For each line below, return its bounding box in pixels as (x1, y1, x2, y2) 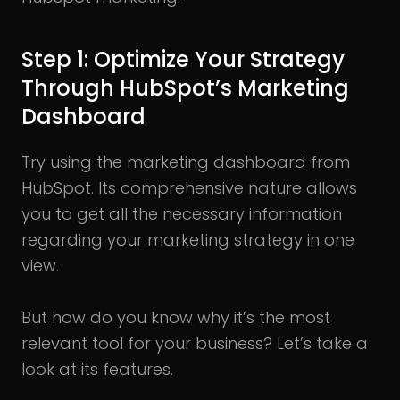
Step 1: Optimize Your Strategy (21, 44, 345, 74)
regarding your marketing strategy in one (21, 228, 354, 251)
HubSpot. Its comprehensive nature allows (21, 176, 357, 199)
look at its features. (21, 357, 173, 380)
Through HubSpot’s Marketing (21, 72, 349, 103)
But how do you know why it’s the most (21, 305, 330, 329)
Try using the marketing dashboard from (21, 150, 350, 173)
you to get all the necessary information (21, 202, 342, 225)
